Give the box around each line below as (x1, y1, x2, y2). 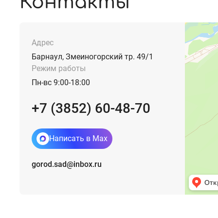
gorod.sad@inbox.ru (32, 160, 102, 169)
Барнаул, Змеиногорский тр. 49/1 (32, 52, 153, 62)
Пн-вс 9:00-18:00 (32, 78, 90, 88)
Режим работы (32, 64, 86, 73)
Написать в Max (49, 134, 108, 144)
